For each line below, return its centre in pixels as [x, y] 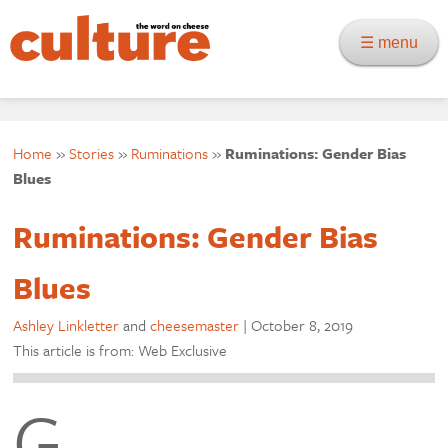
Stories [92, 153]
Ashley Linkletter [66, 325]
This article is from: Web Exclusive [120, 350]
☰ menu [395, 42]
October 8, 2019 [302, 325]
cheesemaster [195, 325]
